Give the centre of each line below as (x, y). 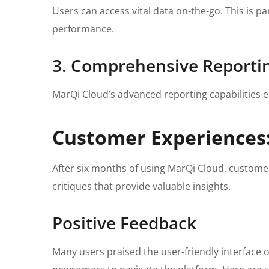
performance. (83, 29)
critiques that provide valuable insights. (141, 186)
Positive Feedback (124, 222)
